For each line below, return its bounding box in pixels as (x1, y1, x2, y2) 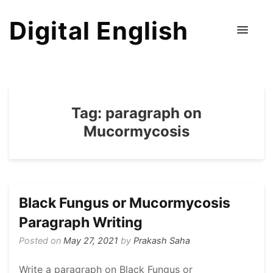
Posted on (19, 235, 63, 246)
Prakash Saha (133, 235, 190, 246)
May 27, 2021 (63, 235, 118, 246)
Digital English (9, 15, 188, 46)
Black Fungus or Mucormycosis (19, 194, 230, 211)
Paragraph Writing (19, 214, 143, 231)
